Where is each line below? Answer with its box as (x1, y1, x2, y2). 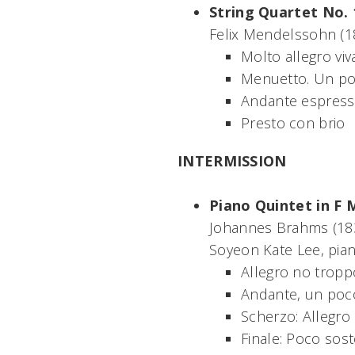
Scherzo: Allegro (241, 306, 350, 326)
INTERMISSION (177, 151, 287, 170)
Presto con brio (241, 113, 345, 132)
